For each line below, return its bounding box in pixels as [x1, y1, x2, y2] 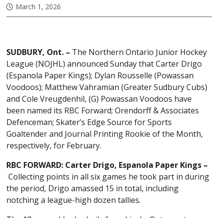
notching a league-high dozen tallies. [6, 194, 141, 205]
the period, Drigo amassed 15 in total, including [6, 182, 179, 194]
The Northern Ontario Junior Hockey [70, 46, 207, 57]
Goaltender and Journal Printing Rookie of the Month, [6, 128, 203, 139]
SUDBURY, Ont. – [6, 46, 71, 57]
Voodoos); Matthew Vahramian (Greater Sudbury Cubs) [6, 81, 208, 92]
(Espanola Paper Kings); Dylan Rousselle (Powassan [6, 70, 194, 81]
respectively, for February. [6, 140, 102, 151]
